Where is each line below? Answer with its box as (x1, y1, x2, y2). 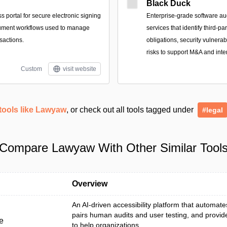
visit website (63, 65, 96, 72)
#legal (202, 106, 223, 114)
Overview (72, 179, 107, 188)
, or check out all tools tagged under (66, 105, 196, 114)
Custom (21, 65, 42, 72)
